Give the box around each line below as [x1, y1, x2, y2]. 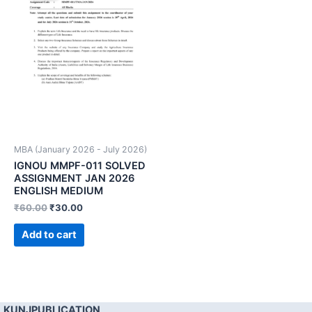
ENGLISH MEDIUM [14, 184, 103, 197]
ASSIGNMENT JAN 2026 [14, 171, 134, 185]
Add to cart [21, 228, 77, 242]
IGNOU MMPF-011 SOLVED [14, 159, 146, 172]
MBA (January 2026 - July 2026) [14, 143, 147, 155]
